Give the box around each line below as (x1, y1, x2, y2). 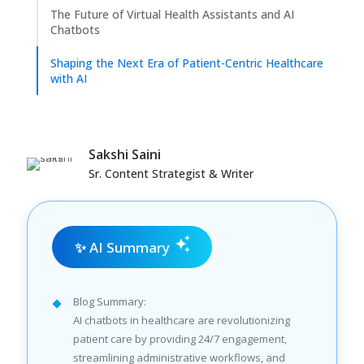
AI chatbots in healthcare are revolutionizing (73, 313, 290, 327)
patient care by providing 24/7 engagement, (73, 331, 287, 346)
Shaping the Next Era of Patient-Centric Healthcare (50, 55, 323, 71)
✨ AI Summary (75, 237, 170, 257)
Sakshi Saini (89, 145, 161, 163)
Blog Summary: (73, 294, 146, 309)
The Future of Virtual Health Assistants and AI (50, 6, 294, 22)
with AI (50, 71, 87, 86)
